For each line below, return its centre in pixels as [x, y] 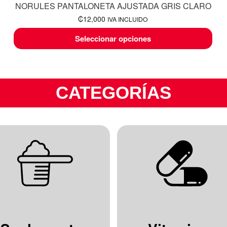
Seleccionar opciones [113, 39]
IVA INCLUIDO [128, 19]
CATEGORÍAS [113, 93]
